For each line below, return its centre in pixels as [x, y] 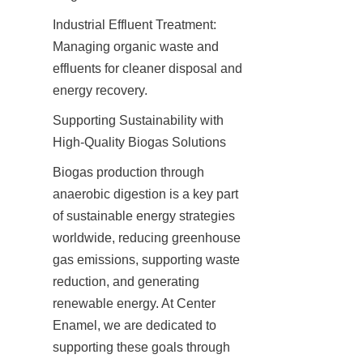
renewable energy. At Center [134, 303]
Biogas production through [128, 172]
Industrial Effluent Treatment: [135, 24]
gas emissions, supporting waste [146, 259]
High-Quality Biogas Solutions [139, 142]
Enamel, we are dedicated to [135, 325]
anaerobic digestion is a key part [145, 194]
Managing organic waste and [136, 46]
